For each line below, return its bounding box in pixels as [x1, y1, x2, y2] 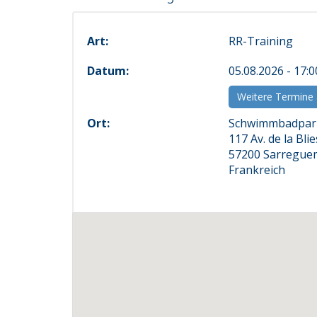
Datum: [87, 63, 129, 79]
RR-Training [229, 33, 293, 49]
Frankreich [229, 162, 285, 178]
